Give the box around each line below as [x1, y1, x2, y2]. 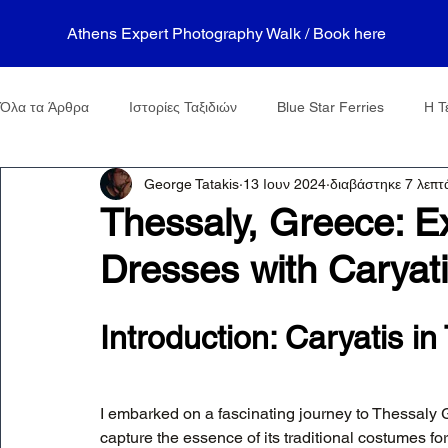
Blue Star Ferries [277, 99, 384, 115]
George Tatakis [144, 175, 239, 192]
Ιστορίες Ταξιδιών [129, 99, 237, 115]
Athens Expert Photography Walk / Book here [67, 24, 387, 43]
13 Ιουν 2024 [243, 175, 326, 192]
